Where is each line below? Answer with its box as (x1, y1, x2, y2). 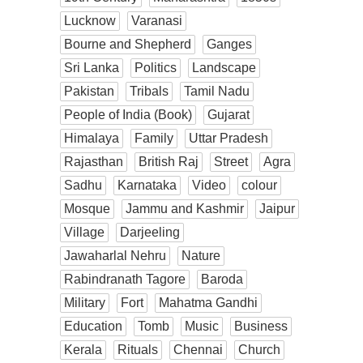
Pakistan (64, 83, 114, 98)
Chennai (173, 342, 223, 357)
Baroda (201, 271, 243, 286)
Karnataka (117, 177, 177, 192)
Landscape (192, 60, 256, 75)
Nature (181, 248, 220, 263)
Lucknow (64, 13, 116, 28)
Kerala (64, 342, 102, 357)
